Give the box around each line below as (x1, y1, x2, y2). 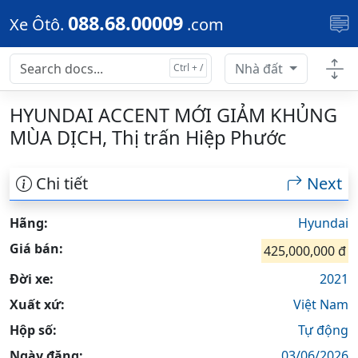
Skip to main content (18, 10, 144, 27)
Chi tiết (32, 173, 88, 194)
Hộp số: (10, 321, 57, 339)
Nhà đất (235, 60, 287, 78)
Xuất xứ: (10, 296, 65, 313)
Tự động (297, 321, 348, 339)
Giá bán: (10, 240, 63, 257)
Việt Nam (292, 296, 348, 313)
